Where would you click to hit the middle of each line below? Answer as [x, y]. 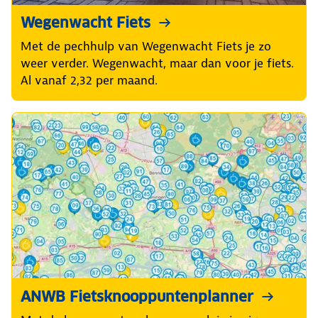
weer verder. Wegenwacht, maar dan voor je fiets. [157, 64]
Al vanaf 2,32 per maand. [89, 81]
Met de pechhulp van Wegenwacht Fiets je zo [146, 46]
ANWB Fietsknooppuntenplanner [137, 296]
